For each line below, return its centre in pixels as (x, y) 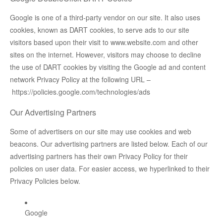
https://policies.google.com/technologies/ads (81, 92)
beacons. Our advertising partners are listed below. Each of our (109, 144)
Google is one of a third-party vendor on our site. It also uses (105, 18)
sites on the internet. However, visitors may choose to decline (106, 55)
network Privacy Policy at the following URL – (80, 80)
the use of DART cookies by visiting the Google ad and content (108, 67)
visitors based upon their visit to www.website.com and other (104, 42)
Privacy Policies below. (45, 181)
